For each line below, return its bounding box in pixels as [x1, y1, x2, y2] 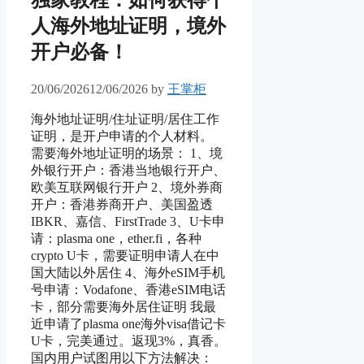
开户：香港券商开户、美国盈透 [31, 197, 213, 211]
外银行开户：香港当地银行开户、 [31, 162, 226, 177]
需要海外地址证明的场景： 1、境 [31, 145, 223, 160]
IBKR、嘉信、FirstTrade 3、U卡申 [31, 214, 225, 228]
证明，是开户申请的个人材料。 [31, 128, 213, 143]
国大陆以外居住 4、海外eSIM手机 [31, 265, 225, 279]
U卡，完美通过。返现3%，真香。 [31, 333, 227, 348]
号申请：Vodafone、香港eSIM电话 [31, 282, 226, 297]
